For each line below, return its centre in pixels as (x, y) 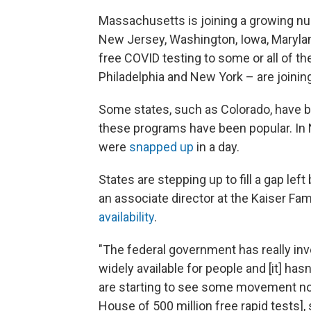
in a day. (217, 147)
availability (126, 217)
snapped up (161, 147)
